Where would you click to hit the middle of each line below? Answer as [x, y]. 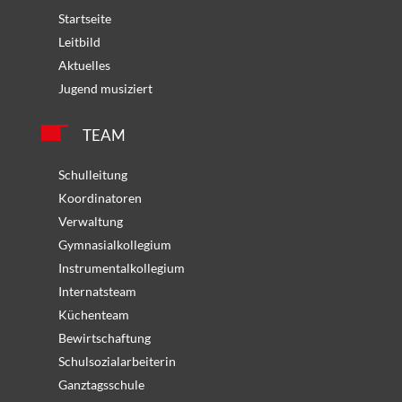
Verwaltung [90, 221]
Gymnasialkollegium [114, 244]
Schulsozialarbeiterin [117, 361]
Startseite [84, 18]
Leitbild [79, 41]
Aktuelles [84, 65]
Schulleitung [92, 174]
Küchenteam [93, 314]
